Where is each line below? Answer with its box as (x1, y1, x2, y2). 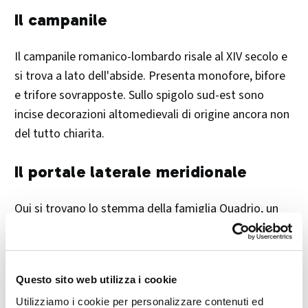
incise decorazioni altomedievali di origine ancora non (14, 106, 289, 124)
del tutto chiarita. (14, 125, 104, 143)
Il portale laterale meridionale (14, 162, 247, 182)
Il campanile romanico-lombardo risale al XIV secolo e (14, 48, 287, 66)
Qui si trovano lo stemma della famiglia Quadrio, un (14, 200, 278, 218)
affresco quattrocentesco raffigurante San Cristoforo (14, 219, 285, 237)
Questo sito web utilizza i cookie (16, 274, 177, 285)
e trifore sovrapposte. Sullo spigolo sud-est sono (14, 87, 264, 104)
